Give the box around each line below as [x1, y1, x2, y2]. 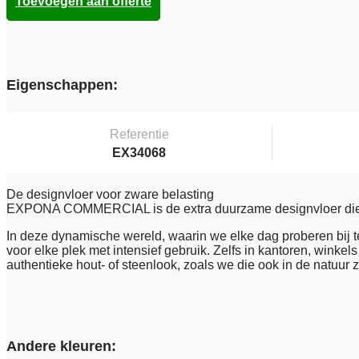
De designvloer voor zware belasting [6, 188, 214, 202]
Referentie [109, 127, 169, 142]
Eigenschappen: [6, 77, 118, 94]
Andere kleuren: [6, 338, 116, 355]
